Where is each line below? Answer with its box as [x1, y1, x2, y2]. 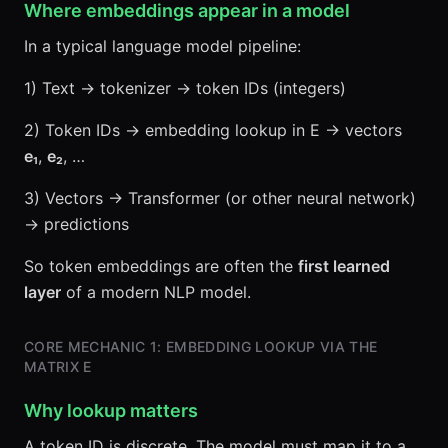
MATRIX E [24, 358, 92, 375]
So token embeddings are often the [24, 256, 298, 276]
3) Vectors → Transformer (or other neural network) [24, 188, 416, 208]
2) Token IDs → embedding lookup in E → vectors [24, 120, 402, 140]
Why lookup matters [24, 400, 198, 421]
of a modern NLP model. [61, 282, 251, 302]
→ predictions [24, 214, 129, 234]
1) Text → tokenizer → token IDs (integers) [24, 78, 346, 98]
